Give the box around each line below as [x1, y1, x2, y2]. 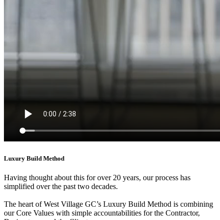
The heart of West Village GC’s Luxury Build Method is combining [4, 199, 213, 208]
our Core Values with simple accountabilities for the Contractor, [4, 208, 200, 217]
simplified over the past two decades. [4, 182, 118, 191]
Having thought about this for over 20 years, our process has [4, 173, 191, 182]
